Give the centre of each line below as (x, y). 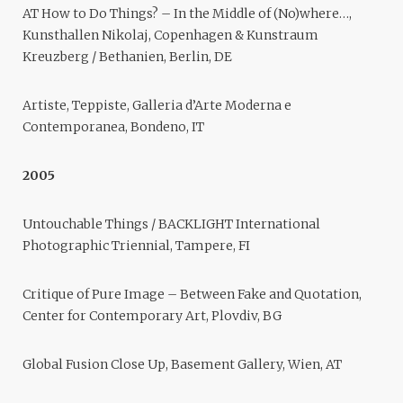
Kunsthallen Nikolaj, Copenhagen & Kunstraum (170, 36)
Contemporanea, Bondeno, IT (113, 127)
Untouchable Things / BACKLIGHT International (171, 224)
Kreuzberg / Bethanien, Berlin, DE (127, 57)
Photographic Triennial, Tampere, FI (136, 246)
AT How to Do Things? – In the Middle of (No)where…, (187, 14)
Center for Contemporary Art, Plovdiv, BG (152, 316)
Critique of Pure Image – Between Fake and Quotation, (192, 295)
